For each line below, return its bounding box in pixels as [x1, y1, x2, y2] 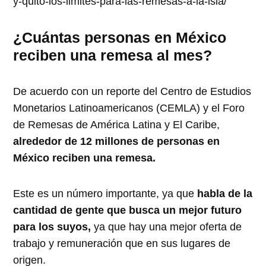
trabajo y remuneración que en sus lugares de [13, 237, 231, 249]
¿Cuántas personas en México [13, 28, 227, 46]
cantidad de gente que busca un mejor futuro [13, 204, 242, 216]
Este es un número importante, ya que [13, 187, 198, 199]
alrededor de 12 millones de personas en [13, 135, 220, 147]
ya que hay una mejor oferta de [91, 220, 242, 233]
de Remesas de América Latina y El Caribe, [13, 118, 220, 131]
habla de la [197, 187, 253, 199]
